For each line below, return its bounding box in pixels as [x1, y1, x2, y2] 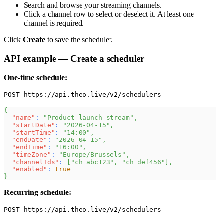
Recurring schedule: [4, 188, 71, 197]
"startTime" [12, 129, 55, 137]
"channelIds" [12, 158, 59, 166]
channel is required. [24, 18, 84, 27]
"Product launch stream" [43, 114, 134, 122]
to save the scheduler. [45, 35, 113, 44]
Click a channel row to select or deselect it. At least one [24, 9, 194, 18]
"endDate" [12, 136, 47, 144]
